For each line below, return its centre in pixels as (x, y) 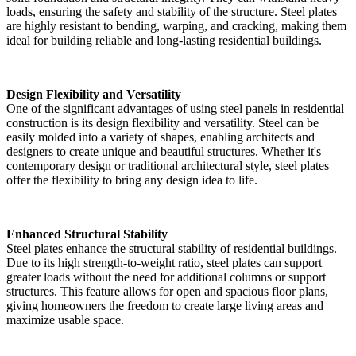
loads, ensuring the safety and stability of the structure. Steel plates (172, 11)
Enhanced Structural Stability (87, 234)
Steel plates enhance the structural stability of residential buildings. (172, 248)
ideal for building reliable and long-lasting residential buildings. (164, 40)
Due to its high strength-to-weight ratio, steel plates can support (164, 262)
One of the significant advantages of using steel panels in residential (175, 108)
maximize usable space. (65, 319)
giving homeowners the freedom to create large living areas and (165, 305)
